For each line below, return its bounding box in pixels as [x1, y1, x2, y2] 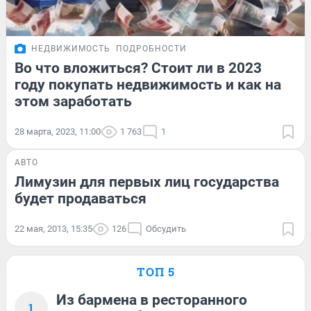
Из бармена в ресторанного [56, 292, 247, 309]
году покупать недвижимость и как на [15, 76, 281, 94]
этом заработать [15, 93, 132, 110]
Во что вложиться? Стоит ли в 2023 [15, 60, 262, 77]
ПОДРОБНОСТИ [116, 44, 187, 54]
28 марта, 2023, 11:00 [15, 126, 101, 137]
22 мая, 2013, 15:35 [15, 224, 92, 235]
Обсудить [146, 224, 186, 235]
